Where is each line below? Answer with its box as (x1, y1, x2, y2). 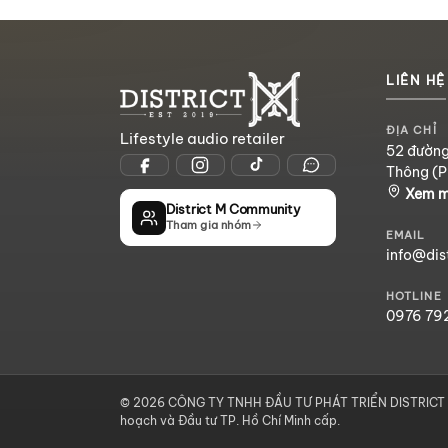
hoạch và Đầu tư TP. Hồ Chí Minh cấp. (120, 412, 340, 428)
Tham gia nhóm (166, 217, 252, 232)
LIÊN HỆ (386, 71, 446, 88)
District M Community (166, 200, 301, 217)
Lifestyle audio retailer (120, 128, 285, 148)
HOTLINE (386, 288, 442, 303)
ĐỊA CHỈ (386, 123, 437, 138)
